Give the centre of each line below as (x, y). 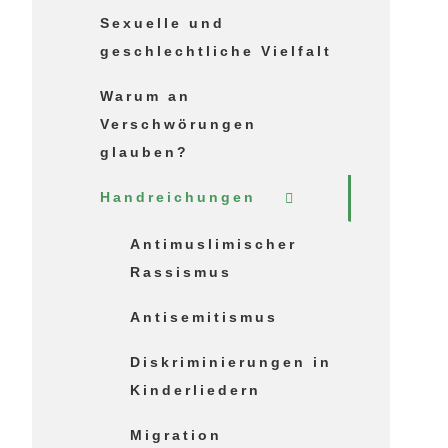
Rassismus (181, 271)
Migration (176, 434)
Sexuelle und (163, 22)
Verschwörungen (179, 123)
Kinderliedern (196, 389)
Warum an (146, 95)
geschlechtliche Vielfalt (216, 50)
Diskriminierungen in (231, 361)
